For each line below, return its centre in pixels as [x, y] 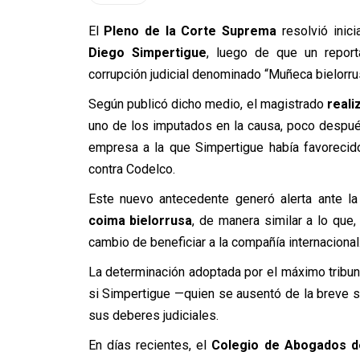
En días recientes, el [150, 345]
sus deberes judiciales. [153, 315]
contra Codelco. [131, 169]
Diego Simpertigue [147, 53]
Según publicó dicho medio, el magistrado [206, 104]
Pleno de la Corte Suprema [190, 31]
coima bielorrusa [140, 221]
